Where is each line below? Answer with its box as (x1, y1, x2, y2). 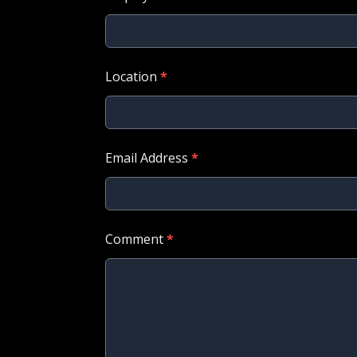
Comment (105, 230, 167, 249)
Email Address (105, 149, 191, 167)
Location (105, 68, 160, 86)
